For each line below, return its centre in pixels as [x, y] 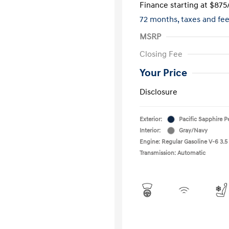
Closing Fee [161, 54]
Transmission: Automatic [173, 153]
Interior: [150, 130]
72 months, [160, 19]
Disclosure [158, 92]
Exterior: [151, 119]
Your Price [163, 73]
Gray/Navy [193, 130]
